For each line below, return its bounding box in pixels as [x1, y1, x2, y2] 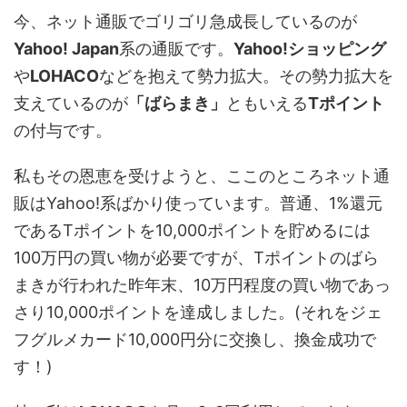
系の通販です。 [119, 39, 233, 58]
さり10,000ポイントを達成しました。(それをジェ [14, 303, 382, 322]
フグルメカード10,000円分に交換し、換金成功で [14, 330, 376, 349]
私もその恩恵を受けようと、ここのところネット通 [14, 166, 390, 185]
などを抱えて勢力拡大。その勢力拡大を [99, 66, 393, 85]
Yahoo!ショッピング [233, 39, 386, 58]
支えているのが [14, 94, 128, 113]
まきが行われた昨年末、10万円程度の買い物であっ [14, 275, 391, 294]
